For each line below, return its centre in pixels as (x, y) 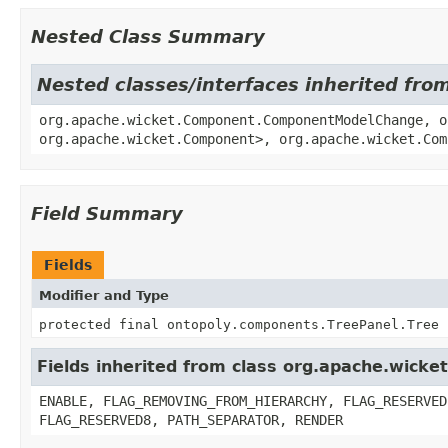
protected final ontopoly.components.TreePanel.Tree (239, 324)
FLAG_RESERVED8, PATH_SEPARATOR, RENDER (191, 419)
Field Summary (107, 213)
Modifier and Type (104, 295)
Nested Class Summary (148, 36)
